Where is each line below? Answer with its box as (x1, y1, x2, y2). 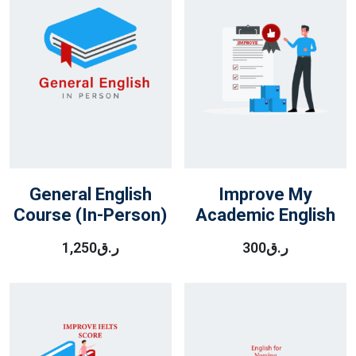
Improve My (219, 184, 313, 204)
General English (29, 184, 152, 204)
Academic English (195, 205, 336, 225)
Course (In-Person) (14, 205, 168, 225)
